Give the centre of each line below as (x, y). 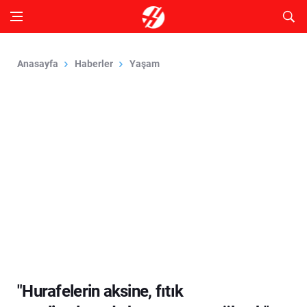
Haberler (94, 64)
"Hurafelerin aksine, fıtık (100, 291)
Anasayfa (38, 64)
